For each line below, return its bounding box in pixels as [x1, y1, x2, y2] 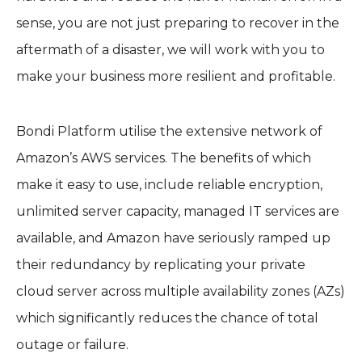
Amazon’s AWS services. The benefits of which [16, 149, 311, 166]
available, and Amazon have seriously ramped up [16, 229, 330, 246]
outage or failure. [16, 336, 128, 352]
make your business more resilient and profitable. [16, 69, 335, 85]
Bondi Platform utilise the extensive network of [16, 123, 322, 139]
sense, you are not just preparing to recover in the [16, 15, 339, 32]
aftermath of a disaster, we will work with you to [16, 42, 325, 58]
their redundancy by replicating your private [16, 256, 305, 272]
